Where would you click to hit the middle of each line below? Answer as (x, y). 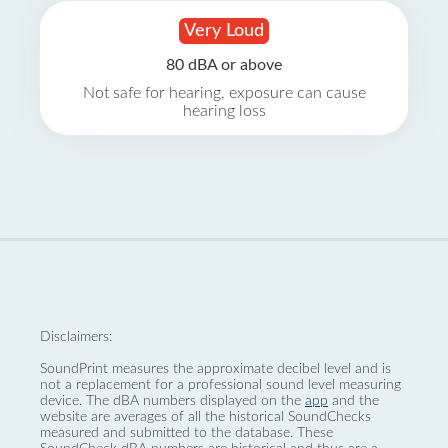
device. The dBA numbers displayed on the (172, 400)
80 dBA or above (224, 65)
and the (353, 400)
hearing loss (224, 111)
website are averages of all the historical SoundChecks (205, 416)
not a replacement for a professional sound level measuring (220, 384)
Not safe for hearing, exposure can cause (224, 93)
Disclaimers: (76, 336)
